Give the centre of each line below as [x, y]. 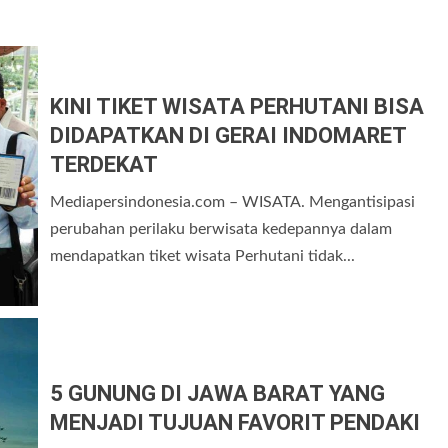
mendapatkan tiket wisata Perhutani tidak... [202, 256]
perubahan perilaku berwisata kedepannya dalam [221, 229]
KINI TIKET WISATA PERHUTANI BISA [237, 106]
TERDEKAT [104, 164]
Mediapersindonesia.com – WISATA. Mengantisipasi [232, 202]
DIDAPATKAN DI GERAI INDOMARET [228, 135]
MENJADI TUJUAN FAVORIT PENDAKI [235, 422]
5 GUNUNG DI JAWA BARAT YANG [217, 393]
